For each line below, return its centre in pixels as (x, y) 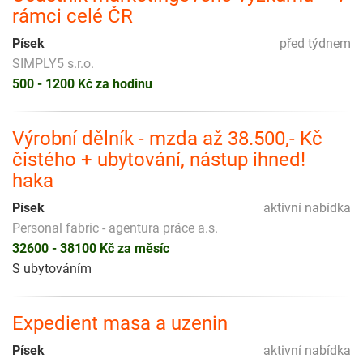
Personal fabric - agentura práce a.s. (115, 228)
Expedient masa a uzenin (120, 323)
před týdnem (315, 43)
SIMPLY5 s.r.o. (53, 63)
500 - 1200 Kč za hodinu (82, 83)
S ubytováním (52, 268)
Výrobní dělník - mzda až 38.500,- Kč (167, 138)
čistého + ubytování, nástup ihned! (159, 159)
